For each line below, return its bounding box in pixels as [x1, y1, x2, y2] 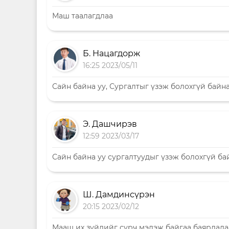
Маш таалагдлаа [52, 11, 113, 20]
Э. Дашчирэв [83, 119, 137, 129]
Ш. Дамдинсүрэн [83, 190, 155, 199]
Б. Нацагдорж [83, 49, 140, 58]
